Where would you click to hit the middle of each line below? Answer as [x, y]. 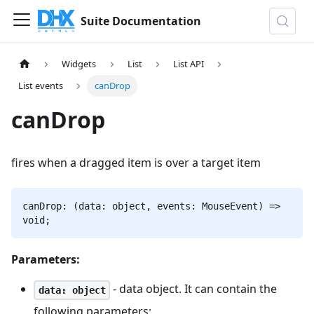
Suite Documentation [141, 21]
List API [189, 64]
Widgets [79, 64]
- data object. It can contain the [194, 289]
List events [41, 86]
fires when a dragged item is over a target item [136, 163]
